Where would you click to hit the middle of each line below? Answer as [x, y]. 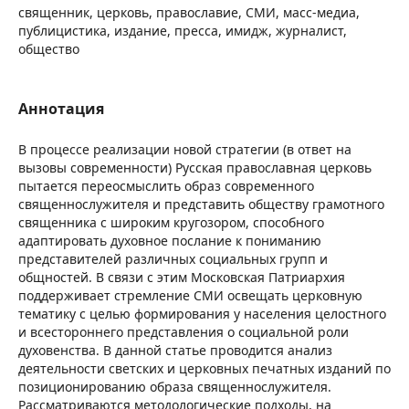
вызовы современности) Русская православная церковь [195, 167]
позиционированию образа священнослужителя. [175, 386]
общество [49, 48]
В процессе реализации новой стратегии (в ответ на [185, 149]
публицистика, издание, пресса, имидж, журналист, [183, 30]
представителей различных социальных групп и [173, 258]
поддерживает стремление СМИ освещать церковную [190, 295]
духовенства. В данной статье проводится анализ [175, 350]
